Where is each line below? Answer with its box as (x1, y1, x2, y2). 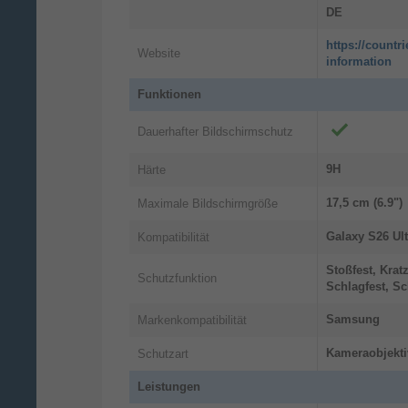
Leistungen (138, 380, 200, 394)
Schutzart (138, 346, 189, 361)
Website (138, 46, 180, 61)
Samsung (326, 312, 380, 327)
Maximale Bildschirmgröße (138, 196, 278, 210)
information (326, 55, 392, 69)
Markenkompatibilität (138, 312, 247, 327)
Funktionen (138, 87, 201, 102)
